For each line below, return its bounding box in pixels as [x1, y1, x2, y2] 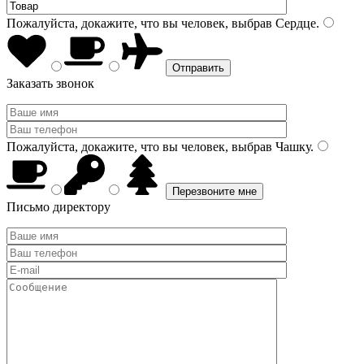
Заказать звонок [6, 76, 94, 90]
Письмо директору [6, 200, 110, 214]
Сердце [272, 16, 316, 30]
